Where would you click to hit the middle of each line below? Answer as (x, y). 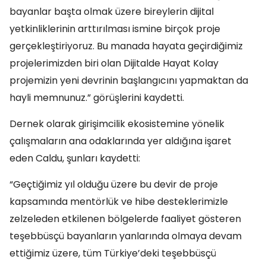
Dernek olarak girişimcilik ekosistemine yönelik (117, 124)
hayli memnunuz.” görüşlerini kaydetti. (97, 98)
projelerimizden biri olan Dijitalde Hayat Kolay (114, 63)
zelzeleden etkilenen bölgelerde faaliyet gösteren (125, 219)
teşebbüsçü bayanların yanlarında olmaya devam (126, 236)
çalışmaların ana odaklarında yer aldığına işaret (121, 141)
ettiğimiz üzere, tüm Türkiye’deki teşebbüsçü (113, 253)
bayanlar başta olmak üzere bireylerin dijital (112, 12)
